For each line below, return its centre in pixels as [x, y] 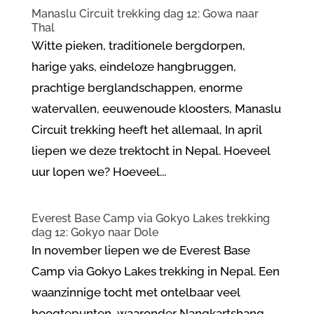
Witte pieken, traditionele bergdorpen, [138, 46]
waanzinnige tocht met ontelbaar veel [135, 292]
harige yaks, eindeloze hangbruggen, [134, 67]
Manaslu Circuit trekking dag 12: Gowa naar [145, 14]
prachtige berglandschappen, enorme [137, 88]
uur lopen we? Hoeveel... [98, 172]
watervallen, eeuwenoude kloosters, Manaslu [156, 109]
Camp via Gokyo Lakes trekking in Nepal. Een [155, 271]
